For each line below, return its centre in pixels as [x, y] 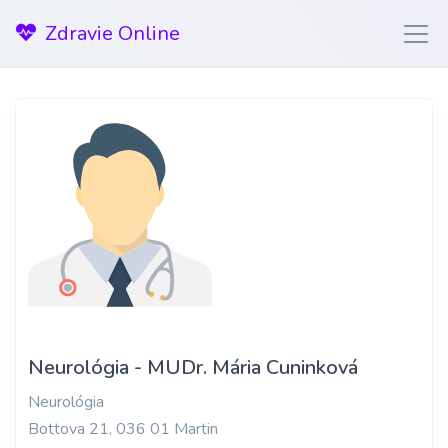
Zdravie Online [112, 33]
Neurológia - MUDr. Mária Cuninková [193, 368]
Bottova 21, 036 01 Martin [123, 429]
